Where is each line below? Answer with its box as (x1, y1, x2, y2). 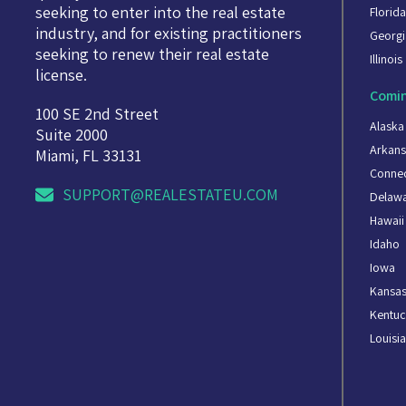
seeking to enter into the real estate (34, 2, 285, 24)
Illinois (370, 51, 403, 68)
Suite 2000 (34, 124, 108, 146)
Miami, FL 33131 (34, 145, 141, 167)
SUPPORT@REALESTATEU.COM (62, 184, 278, 206)
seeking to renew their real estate (34, 43, 269, 65)
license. (34, 64, 87, 86)
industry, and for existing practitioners (34, 23, 302, 44)
